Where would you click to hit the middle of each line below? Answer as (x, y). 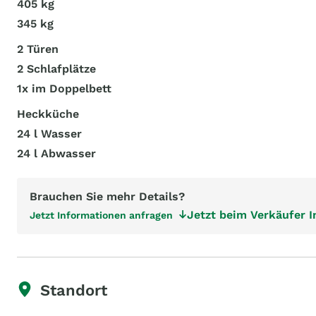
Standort (74, 290)
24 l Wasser (49, 134)
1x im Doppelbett (64, 89)
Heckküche (48, 114)
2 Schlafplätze (56, 69)
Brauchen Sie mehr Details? (107, 196)
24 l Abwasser (56, 153)
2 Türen (38, 49)
